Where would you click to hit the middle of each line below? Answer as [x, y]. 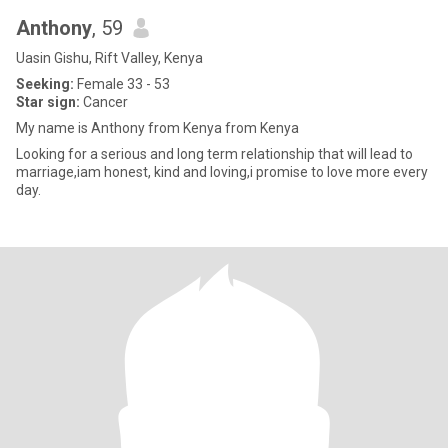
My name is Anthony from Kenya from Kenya [157, 128]
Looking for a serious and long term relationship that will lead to [214, 154]
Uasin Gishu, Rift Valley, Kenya [109, 58]
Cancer [104, 102]
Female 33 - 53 [122, 84]
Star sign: [48, 102]
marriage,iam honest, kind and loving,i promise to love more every [222, 172]
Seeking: [45, 84]
